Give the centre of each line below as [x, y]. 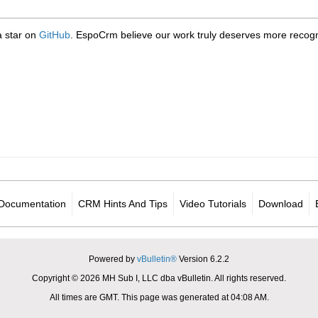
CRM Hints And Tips [123, 204]
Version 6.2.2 [203, 259]
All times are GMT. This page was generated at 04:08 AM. [159, 297]
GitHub [55, 35]
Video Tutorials [213, 204]
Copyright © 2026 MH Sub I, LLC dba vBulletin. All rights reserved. [159, 278]
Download [281, 204]
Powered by [113, 259]
